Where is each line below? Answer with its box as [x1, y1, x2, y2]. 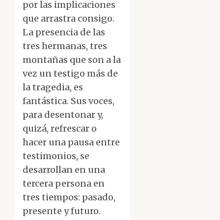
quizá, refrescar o [23, 123, 97, 135]
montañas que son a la [23, 54, 121, 66]
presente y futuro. [23, 205, 101, 217]
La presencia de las [23, 27, 105, 38]
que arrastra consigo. [23, 13, 114, 25]
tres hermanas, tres [23, 40, 107, 52]
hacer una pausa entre [23, 137, 120, 148]
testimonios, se [23, 150, 89, 162]
